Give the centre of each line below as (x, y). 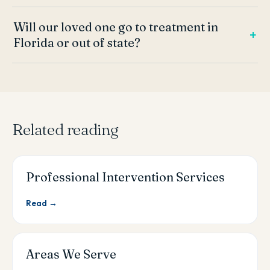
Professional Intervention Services (125, 177)
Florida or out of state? (77, 43)
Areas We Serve (71, 254)
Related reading (65, 130)
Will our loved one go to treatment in (116, 27)
